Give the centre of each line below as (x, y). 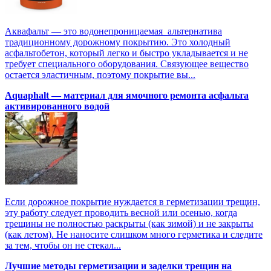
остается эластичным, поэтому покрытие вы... (100, 75)
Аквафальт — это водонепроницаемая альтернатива (113, 31)
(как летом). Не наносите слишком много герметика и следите (134, 235)
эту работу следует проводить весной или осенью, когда (121, 213)
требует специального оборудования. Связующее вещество (127, 64)
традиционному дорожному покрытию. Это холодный (118, 42)
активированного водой (57, 106)
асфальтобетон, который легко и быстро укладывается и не (126, 53)
